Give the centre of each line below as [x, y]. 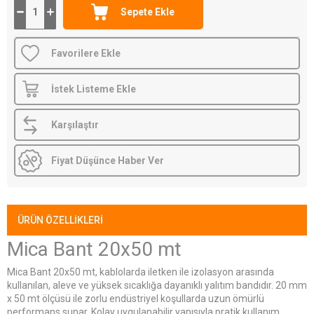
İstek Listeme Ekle [94, 89]
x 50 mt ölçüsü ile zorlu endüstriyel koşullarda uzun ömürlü [136, 299]
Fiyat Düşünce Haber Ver [108, 161]
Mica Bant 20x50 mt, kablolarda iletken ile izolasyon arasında [141, 272]
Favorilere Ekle [86, 54]
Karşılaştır [75, 125]
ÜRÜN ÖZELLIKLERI [60, 220]
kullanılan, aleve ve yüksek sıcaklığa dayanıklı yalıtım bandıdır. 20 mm [157, 286]
